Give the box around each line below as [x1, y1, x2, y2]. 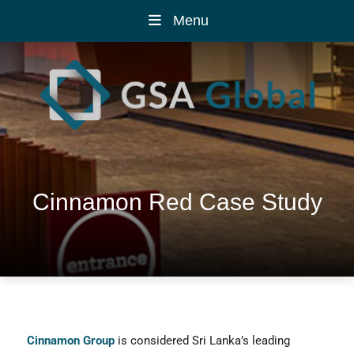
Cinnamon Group [26, 333, 115, 348]
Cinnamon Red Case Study [32, 188, 322, 215]
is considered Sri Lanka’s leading [114, 333, 290, 348]
